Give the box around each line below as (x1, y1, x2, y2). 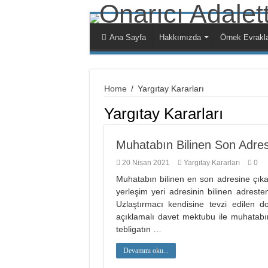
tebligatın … (115, 224, 162, 234)
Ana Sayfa (109, 33, 146, 42)
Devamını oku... (123, 246, 169, 255)
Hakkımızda (159, 33, 201, 42)
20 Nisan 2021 (121, 159, 170, 167)
